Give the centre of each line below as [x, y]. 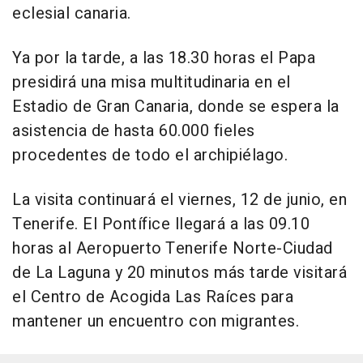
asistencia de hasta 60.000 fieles [134, 131]
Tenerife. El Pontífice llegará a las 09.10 [161, 224]
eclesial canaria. [72, 14]
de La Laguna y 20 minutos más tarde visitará [179, 273]
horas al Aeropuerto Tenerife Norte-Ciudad [173, 249]
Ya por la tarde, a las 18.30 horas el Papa [164, 58]
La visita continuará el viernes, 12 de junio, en [179, 200]
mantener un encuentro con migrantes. [156, 322]
